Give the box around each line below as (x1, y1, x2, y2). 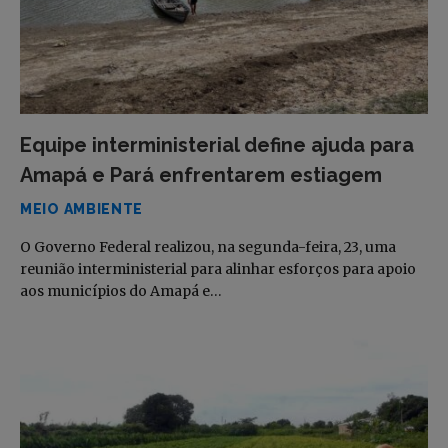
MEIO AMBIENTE (20, 200, 144, 217)
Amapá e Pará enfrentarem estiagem (20, 162, 382, 187)
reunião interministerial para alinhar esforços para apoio (20, 259, 416, 278)
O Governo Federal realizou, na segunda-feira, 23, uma (20, 237, 396, 256)
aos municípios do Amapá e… (20, 281, 222, 300)
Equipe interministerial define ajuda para (20, 132, 414, 157)
